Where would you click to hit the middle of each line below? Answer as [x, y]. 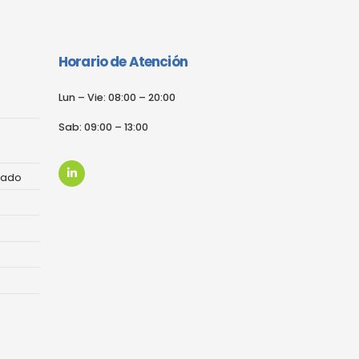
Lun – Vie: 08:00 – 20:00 [117, 97]
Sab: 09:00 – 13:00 [103, 127]
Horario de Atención [123, 62]
